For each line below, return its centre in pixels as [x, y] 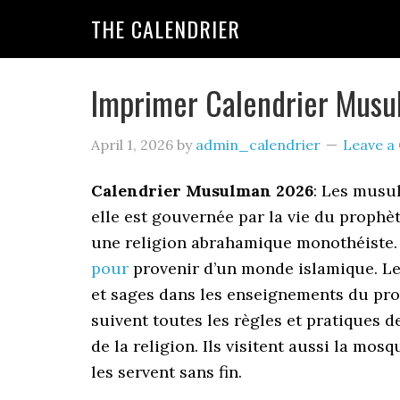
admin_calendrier [258, 145]
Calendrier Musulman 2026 [202, 191]
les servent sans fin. [167, 372]
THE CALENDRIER [166, 29]
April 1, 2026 [132, 145]
